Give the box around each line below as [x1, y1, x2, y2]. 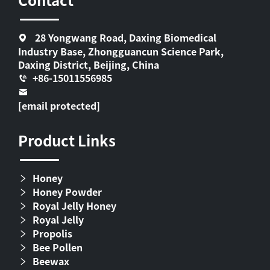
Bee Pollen [33, 240, 83, 254]
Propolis [33, 226, 72, 240]
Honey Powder [33, 184, 102, 199]
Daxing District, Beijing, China [18, 57, 159, 72]
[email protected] [18, 98, 100, 113]
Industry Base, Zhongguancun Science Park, [18, 44, 224, 58]
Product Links [18, 130, 116, 151]
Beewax [33, 254, 69, 268]
